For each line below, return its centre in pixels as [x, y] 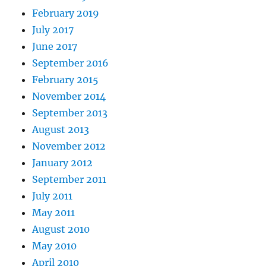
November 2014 [69, 96]
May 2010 [55, 246]
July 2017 [53, 30]
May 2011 [54, 213]
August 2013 [61, 130]
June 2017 [55, 47]
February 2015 [66, 80]
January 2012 [63, 163]
